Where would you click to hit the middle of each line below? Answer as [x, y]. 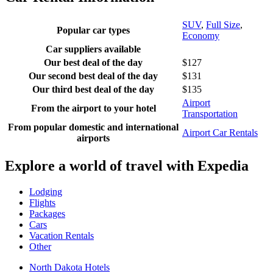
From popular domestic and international [93, 127]
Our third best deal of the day [93, 89]
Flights [42, 202]
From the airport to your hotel [93, 108]
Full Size [223, 24]
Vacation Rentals [62, 235]
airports [93, 138]
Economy [201, 35]
